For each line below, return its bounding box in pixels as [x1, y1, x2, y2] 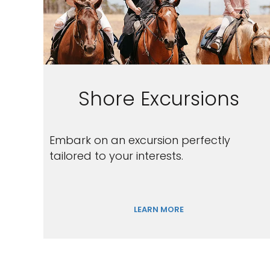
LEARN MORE [134, 204, 184, 215]
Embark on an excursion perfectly [49, 133, 230, 148]
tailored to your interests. [49, 148, 183, 163]
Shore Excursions [78, 85, 240, 112]
